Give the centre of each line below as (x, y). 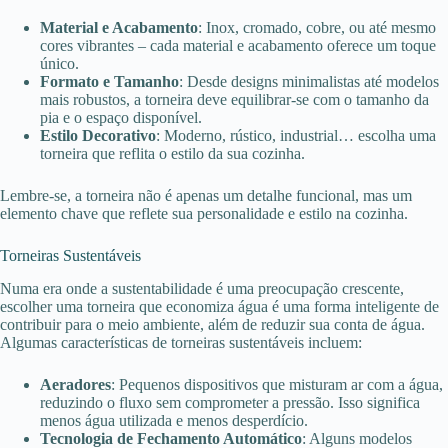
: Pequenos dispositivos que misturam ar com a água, (277, 385)
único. (59, 64)
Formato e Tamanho (109, 82)
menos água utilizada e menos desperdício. (174, 421)
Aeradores (75, 385)
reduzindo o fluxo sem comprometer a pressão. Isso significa (230, 403)
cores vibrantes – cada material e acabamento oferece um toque (238, 46)
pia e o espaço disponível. (121, 118)
